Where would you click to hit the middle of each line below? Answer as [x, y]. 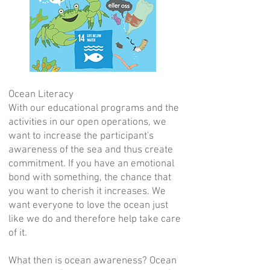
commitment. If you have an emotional [91, 164]
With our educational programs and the [94, 108]
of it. [18, 233]
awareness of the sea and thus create [91, 150]
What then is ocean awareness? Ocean [93, 261]
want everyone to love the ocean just [88, 206]
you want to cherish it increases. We [87, 192]
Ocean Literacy [41, 95]
